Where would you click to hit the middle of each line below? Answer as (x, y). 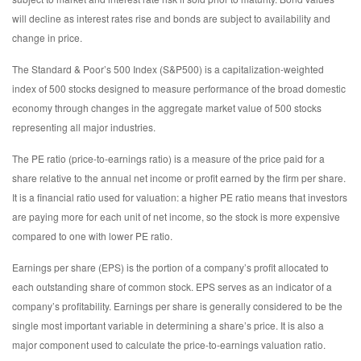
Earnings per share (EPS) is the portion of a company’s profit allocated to (170, 268)
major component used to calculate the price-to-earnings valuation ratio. (169, 345)
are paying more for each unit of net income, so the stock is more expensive (176, 217)
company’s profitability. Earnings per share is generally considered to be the (177, 306)
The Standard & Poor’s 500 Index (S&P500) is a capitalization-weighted (168, 69)
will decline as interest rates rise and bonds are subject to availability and (171, 19)
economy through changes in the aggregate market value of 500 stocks (167, 108)
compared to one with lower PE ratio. (92, 236)
